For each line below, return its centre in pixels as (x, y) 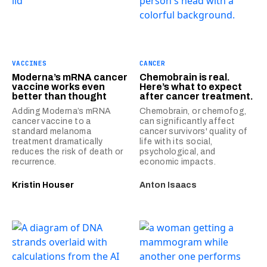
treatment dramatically (58, 141)
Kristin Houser (43, 185)
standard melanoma (52, 131)
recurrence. (34, 162)
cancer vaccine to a (52, 121)
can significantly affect (187, 121)
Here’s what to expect (191, 86)
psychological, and (178, 151)
